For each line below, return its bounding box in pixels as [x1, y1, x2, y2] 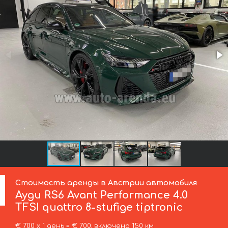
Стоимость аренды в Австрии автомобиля [15, 178, 197, 187]
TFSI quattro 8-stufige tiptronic [15, 201, 183, 213]
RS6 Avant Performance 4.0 [41, 189, 188, 201]
